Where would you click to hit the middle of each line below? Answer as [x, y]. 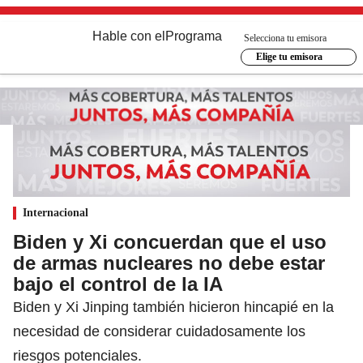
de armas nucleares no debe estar [169, 263]
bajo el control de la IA [118, 284]
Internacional [56, 212]
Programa [194, 36]
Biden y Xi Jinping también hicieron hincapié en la [173, 307]
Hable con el [129, 36]
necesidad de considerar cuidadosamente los [159, 331]
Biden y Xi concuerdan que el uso [170, 241]
